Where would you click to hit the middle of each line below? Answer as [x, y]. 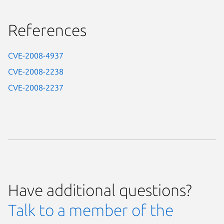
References [47, 30]
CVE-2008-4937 [36, 55]
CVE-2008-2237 [36, 87]
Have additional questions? [100, 190]
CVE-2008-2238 [36, 71]
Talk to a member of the [91, 210]
